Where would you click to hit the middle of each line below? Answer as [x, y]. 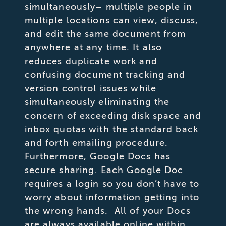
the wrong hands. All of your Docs [107, 211]
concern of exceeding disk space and [113, 115]
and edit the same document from [105, 34]
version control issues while [91, 88]
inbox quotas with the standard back [111, 129]
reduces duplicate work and [91, 61]
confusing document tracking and [105, 74]
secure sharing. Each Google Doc [104, 170]
